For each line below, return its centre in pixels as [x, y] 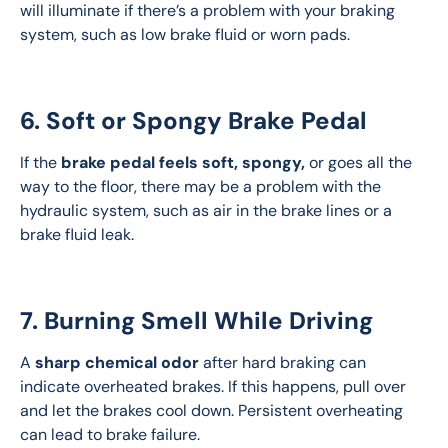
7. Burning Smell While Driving [196, 321]
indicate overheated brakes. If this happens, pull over [215, 387]
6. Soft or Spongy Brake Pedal [193, 121]
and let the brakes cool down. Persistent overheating [213, 411]
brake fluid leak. [77, 235]
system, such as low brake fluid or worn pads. [185, 35]
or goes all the [360, 163]
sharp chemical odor [117, 363]
